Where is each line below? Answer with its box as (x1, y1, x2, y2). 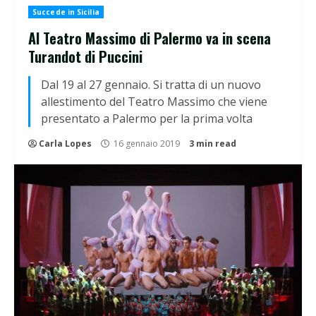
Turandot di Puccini (28, 46, 142, 68)
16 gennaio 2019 (111, 138, 182, 150)
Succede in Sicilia (32, 7, 99, 18)
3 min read (189, 138, 236, 150)
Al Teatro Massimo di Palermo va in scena (28, 28, 271, 49)
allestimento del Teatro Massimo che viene (41, 94, 267, 110)
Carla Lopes (39, 138, 92, 150)
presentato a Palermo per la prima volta (41, 111, 253, 127)
